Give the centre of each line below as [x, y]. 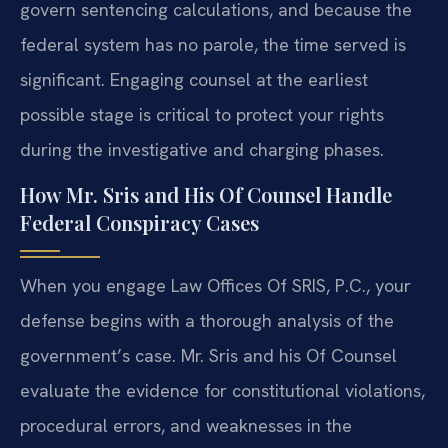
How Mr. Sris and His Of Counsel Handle [206, 195]
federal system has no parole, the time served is [213, 44]
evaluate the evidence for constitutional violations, [222, 391]
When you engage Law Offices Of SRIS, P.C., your [215, 286]
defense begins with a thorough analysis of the [207, 321]
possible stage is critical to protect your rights [202, 114]
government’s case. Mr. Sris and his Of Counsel [208, 356]
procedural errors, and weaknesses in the [186, 426]
